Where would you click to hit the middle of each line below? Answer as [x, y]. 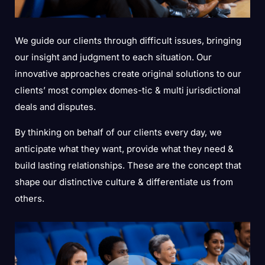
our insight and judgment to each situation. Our [113, 57]
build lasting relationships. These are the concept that [128, 166]
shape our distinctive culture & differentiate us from [124, 182]
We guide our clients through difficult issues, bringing [128, 41]
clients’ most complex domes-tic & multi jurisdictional [128, 91]
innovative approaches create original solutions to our [128, 74]
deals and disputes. [55, 107]
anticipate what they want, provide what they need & [124, 149]
